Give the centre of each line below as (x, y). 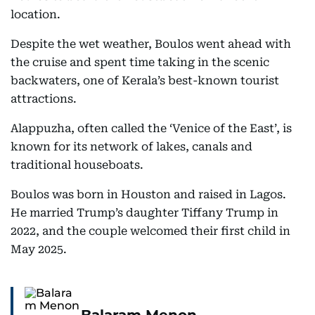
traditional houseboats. (77, 165)
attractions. (44, 99)
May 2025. (39, 249)
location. (36, 14)
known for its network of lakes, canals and (131, 147)
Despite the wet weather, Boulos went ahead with (151, 44)
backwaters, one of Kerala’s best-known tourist (145, 81)
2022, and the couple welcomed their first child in (150, 231)
